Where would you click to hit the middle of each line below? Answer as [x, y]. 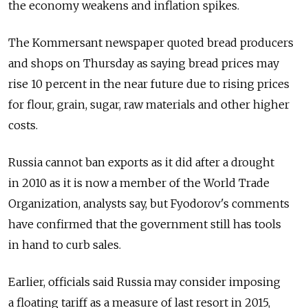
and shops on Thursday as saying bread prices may [144, 64]
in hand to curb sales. [65, 245]
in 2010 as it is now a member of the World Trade [139, 183]
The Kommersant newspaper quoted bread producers [151, 43]
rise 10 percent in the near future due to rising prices [149, 84]
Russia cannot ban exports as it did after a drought [141, 163]
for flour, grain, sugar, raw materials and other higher [149, 105]
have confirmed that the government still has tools [145, 224]
